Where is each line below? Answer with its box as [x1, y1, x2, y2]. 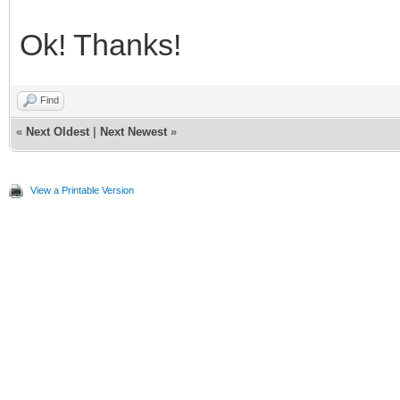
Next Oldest [26, 125, 89, 139]
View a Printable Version [30, 185, 134, 196]
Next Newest [100, 125, 167, 139]
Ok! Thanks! [20, 28, 181, 62]
